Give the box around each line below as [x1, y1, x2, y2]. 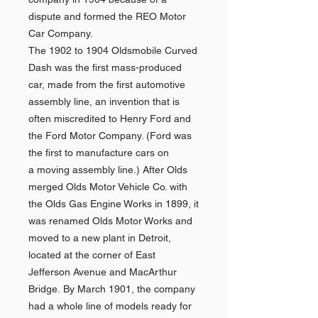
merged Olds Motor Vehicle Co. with [28, 181, 187, 192]
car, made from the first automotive [28, 79, 185, 90]
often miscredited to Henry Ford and [28, 113, 191, 124]
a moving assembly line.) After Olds [28, 164, 187, 175]
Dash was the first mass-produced [28, 62, 182, 73]
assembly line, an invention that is [28, 96, 180, 107]
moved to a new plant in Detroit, [28, 232, 171, 243]
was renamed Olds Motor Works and [28, 215, 192, 226]
